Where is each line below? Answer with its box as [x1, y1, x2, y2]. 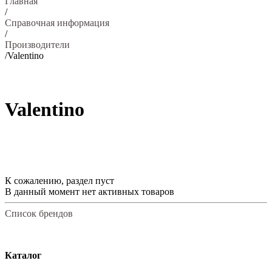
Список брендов [5, 208, 73, 219]
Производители [5, 39, 70, 50]
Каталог [5, 250, 41, 261]
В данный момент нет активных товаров [5, 186, 174, 197]
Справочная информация [5, 18, 109, 28]
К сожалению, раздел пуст [5, 175, 114, 186]
